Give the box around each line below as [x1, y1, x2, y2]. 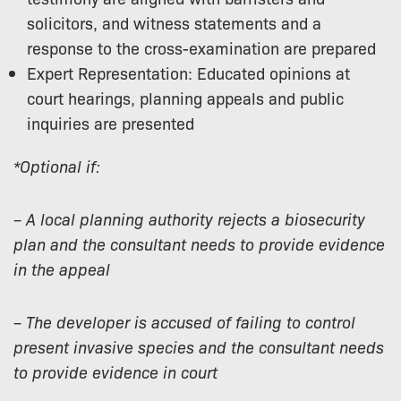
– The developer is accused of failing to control [13, 310, 355, 332]
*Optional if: [13, 154, 100, 176]
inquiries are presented [27, 111, 194, 133]
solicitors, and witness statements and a [27, 11, 321, 33]
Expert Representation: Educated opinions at [27, 61, 350, 83]
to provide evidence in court [13, 360, 218, 382]
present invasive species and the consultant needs [13, 335, 384, 357]
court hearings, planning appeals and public [27, 86, 344, 108]
